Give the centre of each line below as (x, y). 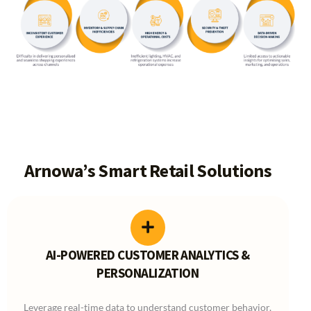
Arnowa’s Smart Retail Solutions (148, 170)
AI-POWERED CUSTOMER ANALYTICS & (148, 254)
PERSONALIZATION (148, 272)
